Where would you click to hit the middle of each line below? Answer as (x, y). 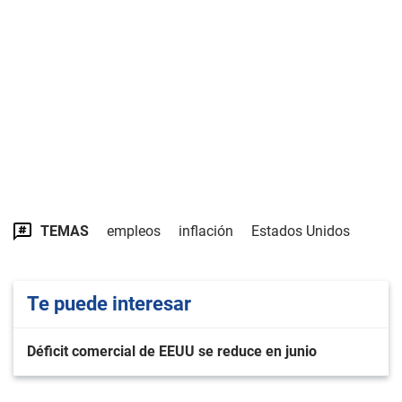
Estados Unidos (301, 231)
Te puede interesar (109, 304)
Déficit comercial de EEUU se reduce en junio (172, 351)
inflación (206, 231)
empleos (134, 231)
